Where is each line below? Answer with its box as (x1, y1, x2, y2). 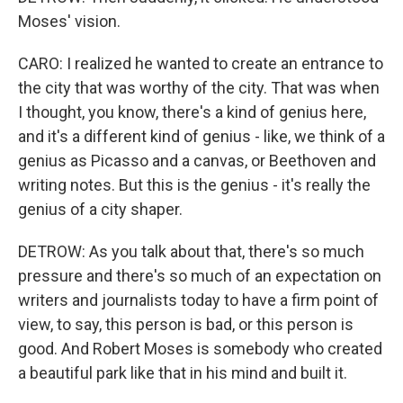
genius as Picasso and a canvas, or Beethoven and (18, 151, 376, 170)
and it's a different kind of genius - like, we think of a (18, 127, 385, 146)
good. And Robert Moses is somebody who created (18, 339, 382, 358)
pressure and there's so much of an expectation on (18, 266, 381, 285)
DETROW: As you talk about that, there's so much (18, 242, 364, 261)
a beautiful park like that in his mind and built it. (18, 363, 347, 382)
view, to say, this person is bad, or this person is (18, 315, 354, 334)
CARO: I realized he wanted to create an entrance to (18, 54, 383, 73)
